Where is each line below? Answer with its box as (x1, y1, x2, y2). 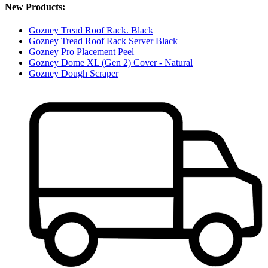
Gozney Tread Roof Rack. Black (29, 25, 153, 36)
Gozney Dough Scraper (29, 68, 118, 79)
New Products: (5, 2, 65, 13)
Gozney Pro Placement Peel (29, 47, 134, 57)
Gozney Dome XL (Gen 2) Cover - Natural (29, 57, 193, 68)
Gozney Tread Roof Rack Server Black (29, 36, 178, 47)
